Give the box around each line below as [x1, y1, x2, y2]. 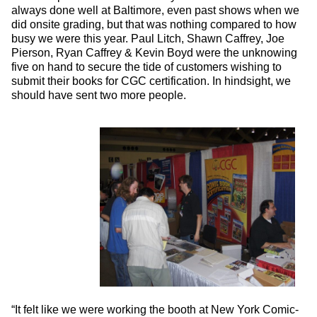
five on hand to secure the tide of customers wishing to [11, 61, 282, 73]
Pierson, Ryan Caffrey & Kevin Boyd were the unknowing [11, 47, 297, 59]
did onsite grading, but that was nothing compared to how [11, 18, 296, 30]
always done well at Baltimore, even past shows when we [11, 4, 299, 16]
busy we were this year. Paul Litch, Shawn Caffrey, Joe [11, 33, 284, 45]
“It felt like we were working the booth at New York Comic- [11, 304, 299, 316]
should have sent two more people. [11, 89, 186, 101]
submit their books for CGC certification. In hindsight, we [11, 75, 291, 87]
